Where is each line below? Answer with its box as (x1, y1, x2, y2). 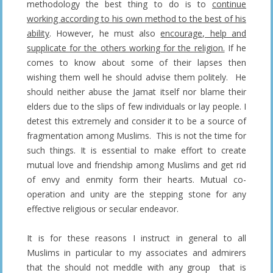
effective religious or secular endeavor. (27, 202, 179, 214)
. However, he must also (49, 27, 161, 39)
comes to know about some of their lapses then (27, 56, 246, 68)
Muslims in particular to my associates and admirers (27, 246, 246, 258)
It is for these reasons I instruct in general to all (27, 232, 246, 244)
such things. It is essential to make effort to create (27, 144, 246, 156)
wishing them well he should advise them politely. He (27, 71, 246, 83)
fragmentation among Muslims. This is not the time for (27, 129, 246, 141)
